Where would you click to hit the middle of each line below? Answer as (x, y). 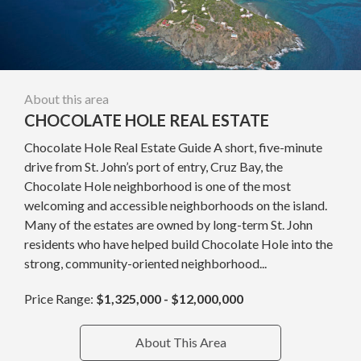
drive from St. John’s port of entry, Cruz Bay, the (154, 166)
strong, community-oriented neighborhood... (145, 263)
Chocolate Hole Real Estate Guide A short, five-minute (173, 147)
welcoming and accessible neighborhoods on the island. (176, 205)
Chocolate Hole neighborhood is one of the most (158, 185)
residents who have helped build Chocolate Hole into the (178, 243)
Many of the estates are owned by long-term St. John (168, 224)
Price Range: (60, 298)
